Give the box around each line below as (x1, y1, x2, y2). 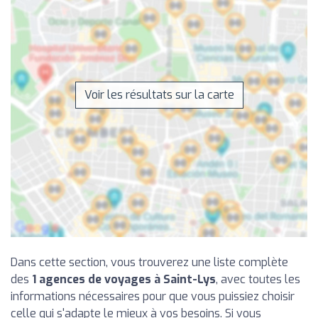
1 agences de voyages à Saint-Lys (32, 271, 216, 287)
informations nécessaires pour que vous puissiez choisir (11, 288, 295, 304)
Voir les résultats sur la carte (84, 87, 234, 102)
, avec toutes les (216, 271, 300, 287)
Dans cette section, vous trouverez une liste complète (11, 254, 288, 270)
